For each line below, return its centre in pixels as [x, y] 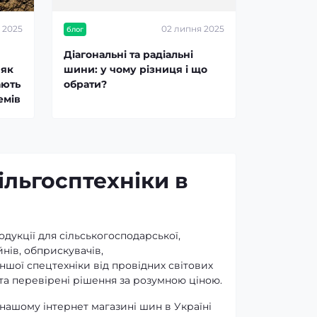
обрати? [85, 84]
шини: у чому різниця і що [136, 69]
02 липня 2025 [193, 29]
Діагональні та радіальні [128, 54]
